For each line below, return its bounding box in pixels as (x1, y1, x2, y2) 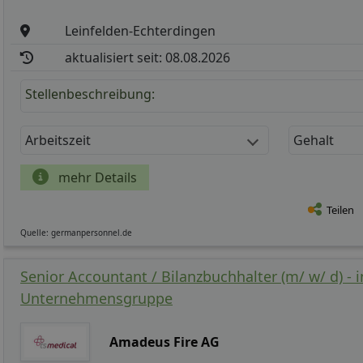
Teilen (327, 202, 354, 217)
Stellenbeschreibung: (25, 85, 155, 104)
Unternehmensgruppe (20, 288, 173, 309)
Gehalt (293, 131, 334, 150)
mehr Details (55, 169, 137, 187)
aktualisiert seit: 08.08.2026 (65, 49, 231, 67)
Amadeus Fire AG (109, 333, 220, 352)
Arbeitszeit (25, 131, 91, 150)
